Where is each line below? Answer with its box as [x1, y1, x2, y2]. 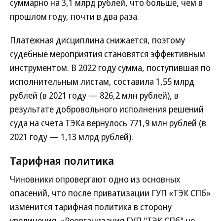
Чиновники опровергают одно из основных [10, 173, 181, 185]
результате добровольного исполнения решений [10, 103, 204, 115]
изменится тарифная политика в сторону [10, 201, 172, 213]
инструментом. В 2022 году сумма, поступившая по [10, 62, 211, 74]
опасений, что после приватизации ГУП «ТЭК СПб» [10, 187, 211, 199]
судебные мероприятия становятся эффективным [10, 48, 205, 60]
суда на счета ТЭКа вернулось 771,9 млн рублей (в [10, 117, 206, 129]
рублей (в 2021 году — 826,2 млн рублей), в [10, 89, 179, 101]
